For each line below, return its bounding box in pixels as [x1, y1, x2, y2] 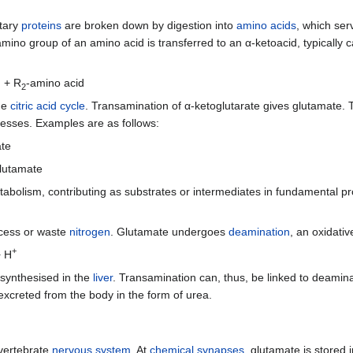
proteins [21, 18, 61, 32]
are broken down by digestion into [61, 18, 236, 32]
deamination [229, 225, 290, 238]
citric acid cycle [10, 98, 85, 112]
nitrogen [69, 225, 110, 238]
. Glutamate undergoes [110, 225, 229, 238]
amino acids [236, 18, 296, 32]
